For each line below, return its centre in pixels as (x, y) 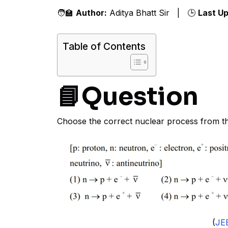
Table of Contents (104, 47)
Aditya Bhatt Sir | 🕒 (152, 13)
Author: (91, 13)
